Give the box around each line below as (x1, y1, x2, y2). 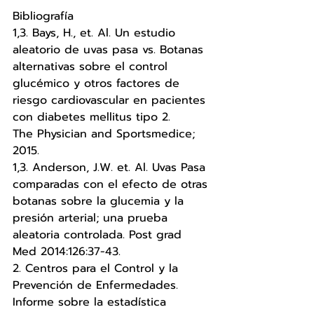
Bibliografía (13, 8, 78, 25)
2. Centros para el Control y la (13, 260, 182, 278)
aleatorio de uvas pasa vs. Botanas (13, 41, 207, 59)
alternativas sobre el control (13, 58, 172, 76)
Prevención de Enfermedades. (13, 277, 182, 294)
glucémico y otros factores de (13, 75, 184, 93)
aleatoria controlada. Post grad (13, 226, 186, 244)
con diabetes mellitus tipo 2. (13, 109, 170, 126)
